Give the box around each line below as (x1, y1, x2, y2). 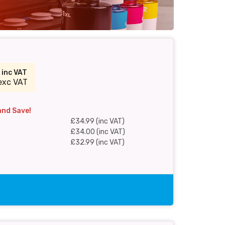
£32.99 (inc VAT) (70, 138, 125, 147)
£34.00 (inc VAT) (70, 127, 125, 136)
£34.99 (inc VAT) (70, 117, 125, 126)
